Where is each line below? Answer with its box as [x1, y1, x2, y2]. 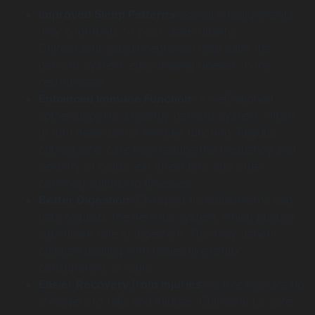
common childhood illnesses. [39, 176, 192, 190]
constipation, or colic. [39, 260, 154, 274]
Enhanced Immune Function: [39, 91, 198, 105]
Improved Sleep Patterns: [39, 7, 181, 21]
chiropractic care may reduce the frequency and [39, 142, 296, 156]
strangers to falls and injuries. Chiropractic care [39, 294, 292, 308]
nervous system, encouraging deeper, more [39, 58, 269, 72]
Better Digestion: [39, 193, 136, 207]
